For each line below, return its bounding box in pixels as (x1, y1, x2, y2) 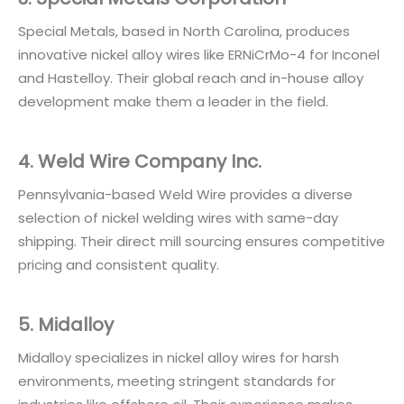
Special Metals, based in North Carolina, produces (18, 21, 350, 41)
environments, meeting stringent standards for (18, 371, 335, 390)
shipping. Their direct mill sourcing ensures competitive (18, 231, 385, 251)
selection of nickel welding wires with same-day (18, 207, 338, 227)
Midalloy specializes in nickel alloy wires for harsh (18, 347, 339, 367)
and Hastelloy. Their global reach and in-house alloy (18, 68, 363, 87)
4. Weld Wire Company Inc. (18, 148, 262, 174)
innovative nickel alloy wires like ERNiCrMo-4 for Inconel (18, 44, 380, 64)
